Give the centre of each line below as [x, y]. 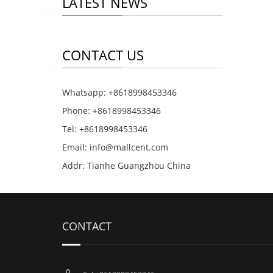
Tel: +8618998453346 [105, 129]
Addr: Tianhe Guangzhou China [126, 165]
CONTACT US [103, 55]
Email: [76, 147]
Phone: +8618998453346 [112, 111]
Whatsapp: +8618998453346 [119, 92]
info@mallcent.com [129, 147]
